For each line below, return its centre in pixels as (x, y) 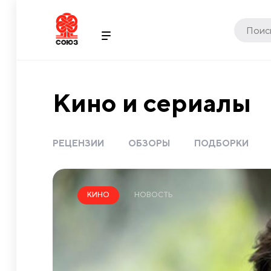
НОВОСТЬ (154, 194)
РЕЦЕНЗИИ (78, 143)
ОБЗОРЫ (149, 143)
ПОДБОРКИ (221, 143)
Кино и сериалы (152, 103)
